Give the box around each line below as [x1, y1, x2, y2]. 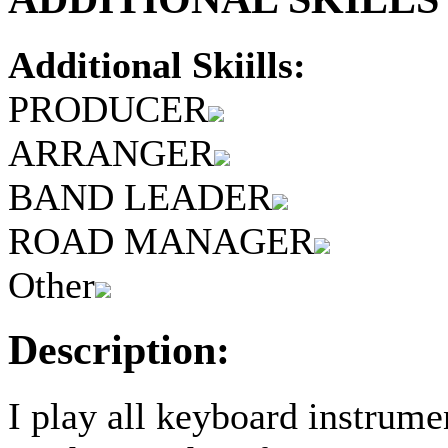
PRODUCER [8, 87, 208, 130]
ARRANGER [8, 131, 214, 174]
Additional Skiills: [8, 43, 306, 86]
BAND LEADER [8, 175, 272, 218]
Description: [8, 327, 230, 374]
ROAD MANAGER [8, 219, 314, 262]
